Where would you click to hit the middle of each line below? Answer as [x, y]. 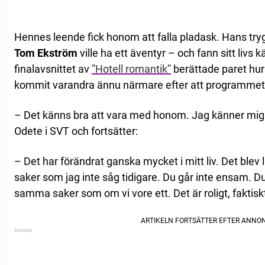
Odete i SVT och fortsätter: [76, 131]
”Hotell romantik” [131, 69]
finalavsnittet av [53, 69]
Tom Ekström [46, 53]
